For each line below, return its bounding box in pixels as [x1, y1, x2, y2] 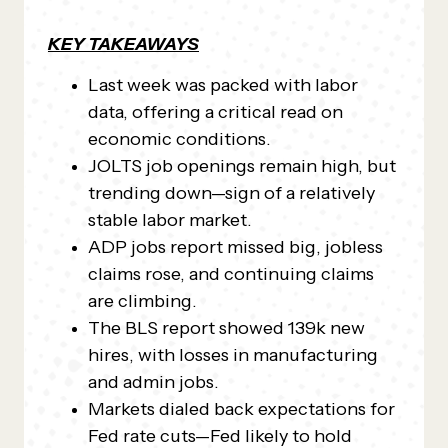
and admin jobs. [88, 371, 219, 393]
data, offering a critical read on [88, 101, 343, 123]
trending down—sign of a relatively [88, 182, 375, 204]
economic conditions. [88, 128, 271, 150]
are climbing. [88, 290, 197, 312]
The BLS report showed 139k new [88, 317, 365, 339]
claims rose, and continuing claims [88, 263, 374, 285]
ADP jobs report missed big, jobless [88, 236, 383, 258]
